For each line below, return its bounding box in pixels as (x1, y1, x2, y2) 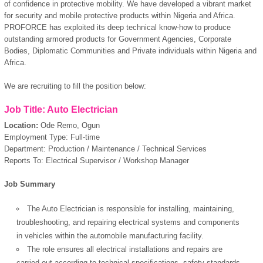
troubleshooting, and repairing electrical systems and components (16, 217, 240, 227)
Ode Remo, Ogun (41, 120, 100, 130)
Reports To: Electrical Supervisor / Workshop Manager (4, 156, 189, 165)
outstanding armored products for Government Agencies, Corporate (4, 34, 231, 43)
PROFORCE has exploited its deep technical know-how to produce (4, 22, 231, 32)
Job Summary (4, 179, 55, 188)
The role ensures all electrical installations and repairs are (27, 244, 223, 254)
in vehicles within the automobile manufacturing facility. (16, 231, 204, 240)
